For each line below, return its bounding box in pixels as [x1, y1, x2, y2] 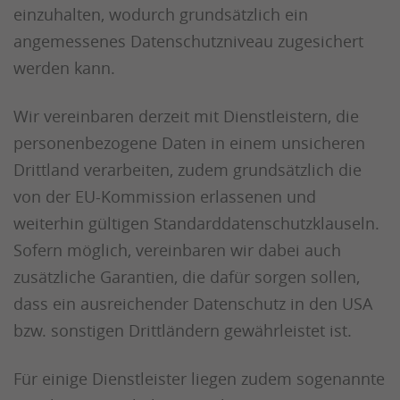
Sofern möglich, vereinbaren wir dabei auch [13, 239, 341, 261]
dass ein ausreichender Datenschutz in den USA [13, 293, 372, 314]
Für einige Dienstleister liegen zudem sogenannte [13, 368, 385, 389]
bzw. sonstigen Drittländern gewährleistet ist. [13, 320, 352, 341]
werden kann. [13, 57, 115, 79]
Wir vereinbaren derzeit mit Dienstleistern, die [13, 105, 359, 127]
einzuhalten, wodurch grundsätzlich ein [13, 4, 308, 25]
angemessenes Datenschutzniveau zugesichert [13, 30, 363, 52]
